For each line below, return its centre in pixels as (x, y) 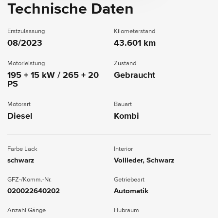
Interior (123, 149)
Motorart (19, 104)
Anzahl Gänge (27, 210)
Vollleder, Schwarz (144, 160)
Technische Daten (71, 9)
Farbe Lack (22, 149)
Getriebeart (129, 180)
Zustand (125, 63)
